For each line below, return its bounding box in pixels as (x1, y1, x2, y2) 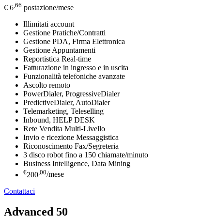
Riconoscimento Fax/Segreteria (23, 142, 119, 151)
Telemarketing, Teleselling (23, 107, 104, 116)
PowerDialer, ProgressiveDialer (23, 90, 120, 98)
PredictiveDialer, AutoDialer (23, 98, 110, 107)
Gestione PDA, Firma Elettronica (23, 37, 125, 46)
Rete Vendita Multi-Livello (23, 124, 105, 133)
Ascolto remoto (23, 81, 70, 90)
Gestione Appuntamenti (23, 46, 95, 55)
